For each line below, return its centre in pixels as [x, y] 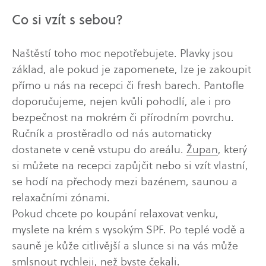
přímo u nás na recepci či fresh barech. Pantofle [128, 85]
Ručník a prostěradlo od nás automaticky [112, 133]
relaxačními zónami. [61, 197]
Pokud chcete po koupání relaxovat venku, [115, 213]
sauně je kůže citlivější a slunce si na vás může [125, 245]
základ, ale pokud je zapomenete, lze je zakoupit [132, 69]
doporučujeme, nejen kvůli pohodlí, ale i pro [121, 101]
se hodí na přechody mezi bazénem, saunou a [125, 181]
